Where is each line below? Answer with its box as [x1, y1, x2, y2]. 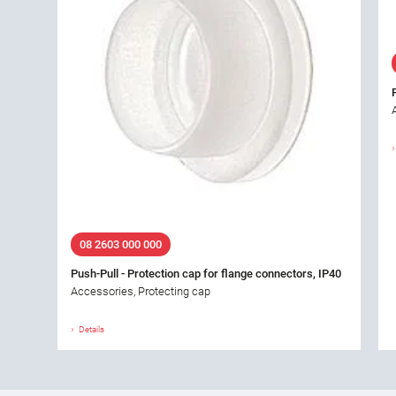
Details [79, 324, 104, 335]
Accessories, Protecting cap [71, 285, 210, 299]
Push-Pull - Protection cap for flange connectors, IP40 [71, 267, 341, 281]
